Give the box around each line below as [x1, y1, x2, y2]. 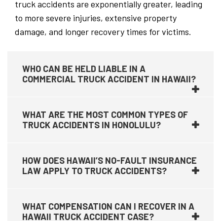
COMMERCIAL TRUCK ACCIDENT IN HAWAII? [22, 74, 196, 85]
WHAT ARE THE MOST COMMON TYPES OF [22, 109, 188, 120]
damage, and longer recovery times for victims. [15, 26, 191, 37]
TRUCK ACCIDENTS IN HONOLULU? [22, 119, 161, 131]
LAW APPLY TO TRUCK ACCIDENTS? [22, 165, 167, 177]
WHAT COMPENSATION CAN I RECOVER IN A [22, 201, 194, 212]
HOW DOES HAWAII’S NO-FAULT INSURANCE [22, 155, 197, 166]
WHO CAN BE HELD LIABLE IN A [22, 63, 146, 74]
